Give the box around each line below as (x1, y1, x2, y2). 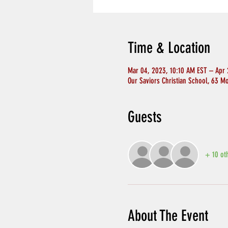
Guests (127, 108, 162, 126)
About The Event (127, 207, 208, 225)
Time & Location (127, 39, 210, 57)
